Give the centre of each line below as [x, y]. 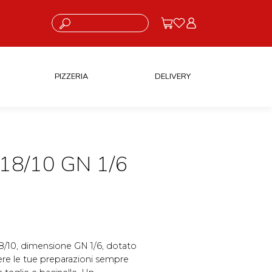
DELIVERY [172, 76]
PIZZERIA [71, 76]
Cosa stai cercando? [83, 19]
